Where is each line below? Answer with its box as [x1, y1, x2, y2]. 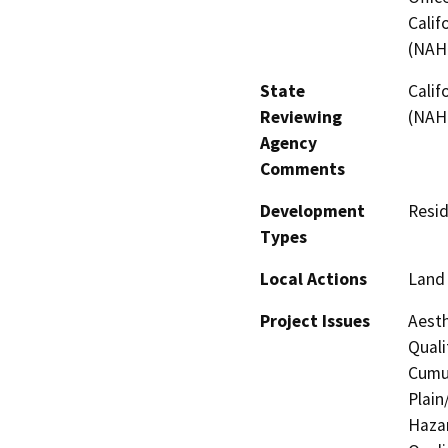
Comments [260, 158, 345, 181]
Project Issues [260, 310, 370, 333]
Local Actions [260, 268, 367, 291]
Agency [260, 132, 317, 155]
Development [260, 200, 365, 223]
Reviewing [260, 106, 342, 129]
